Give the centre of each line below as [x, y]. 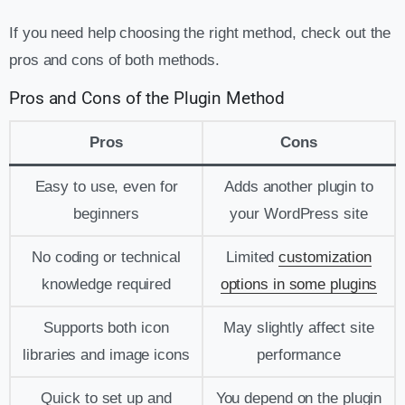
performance [299, 354]
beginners [106, 213]
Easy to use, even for [106, 186]
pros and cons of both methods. [114, 60]
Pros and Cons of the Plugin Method [147, 98]
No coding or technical [106, 257]
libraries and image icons [106, 354]
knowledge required [106, 284]
